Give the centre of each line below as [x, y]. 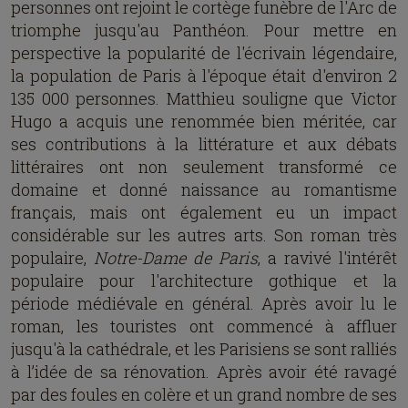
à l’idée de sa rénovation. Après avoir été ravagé [204, 372]
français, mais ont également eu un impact [204, 212]
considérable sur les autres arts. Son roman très [204, 235]
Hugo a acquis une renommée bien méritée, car [204, 121]
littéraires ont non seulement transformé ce [204, 167]
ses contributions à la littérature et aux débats [204, 144]
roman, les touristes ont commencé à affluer [204, 326]
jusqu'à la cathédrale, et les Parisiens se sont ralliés [204, 349]
